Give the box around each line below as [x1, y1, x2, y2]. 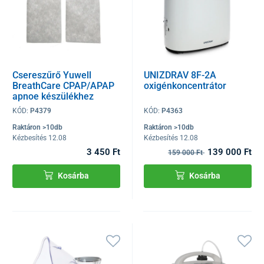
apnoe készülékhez [12, 90, 94, 102]
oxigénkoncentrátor [144, 80, 227, 91]
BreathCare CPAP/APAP [12, 80, 114, 91]
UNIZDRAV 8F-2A [144, 69, 217, 81]
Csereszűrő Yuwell [12, 69, 91, 81]
